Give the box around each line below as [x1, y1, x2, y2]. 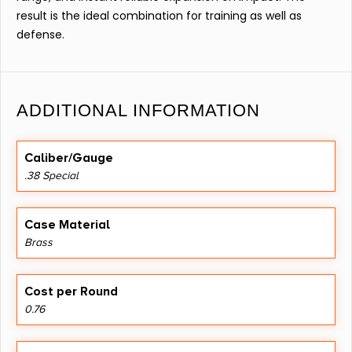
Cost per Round [24, 283, 118, 299]
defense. [16, 27, 64, 43]
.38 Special [24, 168, 79, 182]
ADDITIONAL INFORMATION [16, 100, 260, 120]
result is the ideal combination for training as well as [16, 8, 302, 24]
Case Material [24, 216, 110, 233]
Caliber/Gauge [24, 149, 113, 166]
